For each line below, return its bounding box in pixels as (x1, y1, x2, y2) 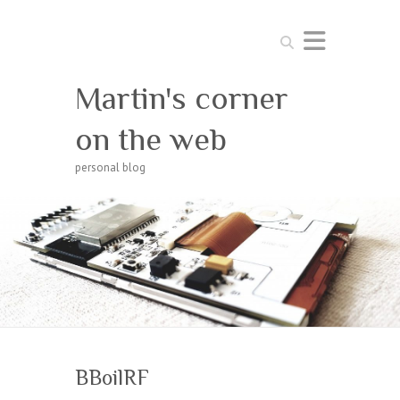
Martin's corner (75, 80, 288, 116)
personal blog (75, 160, 146, 175)
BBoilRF (75, 364, 149, 389)
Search (275, 29, 309, 45)
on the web (75, 121, 227, 157)
